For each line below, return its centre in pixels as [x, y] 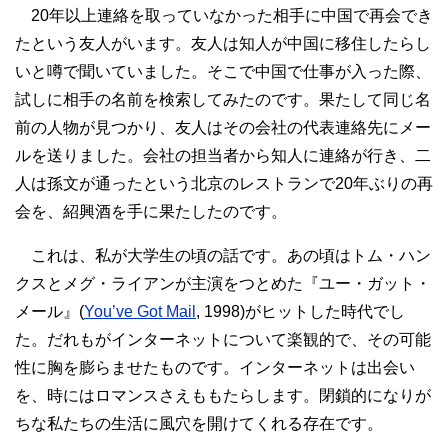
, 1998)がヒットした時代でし [300, 311]
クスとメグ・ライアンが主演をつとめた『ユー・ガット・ [223, 283]
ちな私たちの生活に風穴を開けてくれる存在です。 [199, 423]
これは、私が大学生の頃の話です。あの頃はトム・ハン [223, 255]
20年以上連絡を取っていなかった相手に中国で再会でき [224, 15]
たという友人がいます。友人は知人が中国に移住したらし [223, 43]
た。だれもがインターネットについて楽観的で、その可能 [223, 339]
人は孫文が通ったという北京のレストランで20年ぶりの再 [224, 183]
